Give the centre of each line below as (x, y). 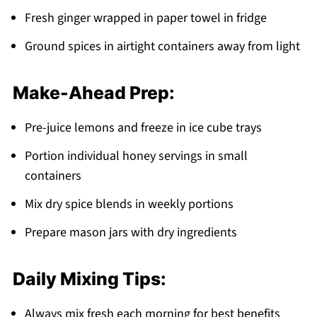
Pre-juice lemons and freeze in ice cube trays (143, 127)
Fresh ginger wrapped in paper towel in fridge (145, 18)
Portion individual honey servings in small (136, 156)
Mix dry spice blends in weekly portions (129, 204)
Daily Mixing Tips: (89, 278)
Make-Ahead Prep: (93, 92)
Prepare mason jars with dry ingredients (131, 232)
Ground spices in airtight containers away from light (162, 46)
